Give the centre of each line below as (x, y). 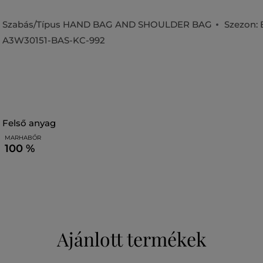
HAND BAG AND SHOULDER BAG (137, 24)
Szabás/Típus (33, 24)
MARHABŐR (23, 138)
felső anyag (32, 123)
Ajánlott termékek (131, 239)
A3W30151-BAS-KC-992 (54, 40)
